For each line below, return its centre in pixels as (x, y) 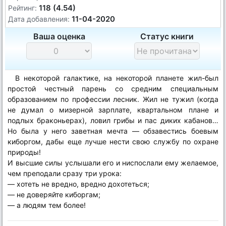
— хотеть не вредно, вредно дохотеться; (78, 184)
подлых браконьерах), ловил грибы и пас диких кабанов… (113, 120)
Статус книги (167, 36)
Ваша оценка (59, 36)
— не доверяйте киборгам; (54, 194)
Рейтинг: (22, 8)
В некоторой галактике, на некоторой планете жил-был (117, 78)
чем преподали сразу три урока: (65, 173)
